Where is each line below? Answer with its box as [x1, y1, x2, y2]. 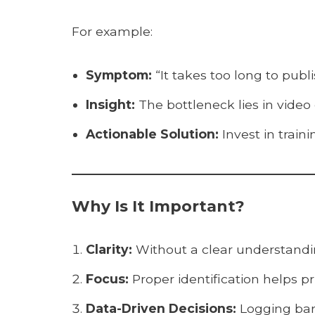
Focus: [86, 271, 129, 286]
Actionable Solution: [86, 127, 219, 141]
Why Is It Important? [72, 197, 245, 216]
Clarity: [86, 242, 132, 257]
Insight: [86, 97, 135, 112]
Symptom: [86, 67, 152, 82]
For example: [72, 24, 153, 39]
